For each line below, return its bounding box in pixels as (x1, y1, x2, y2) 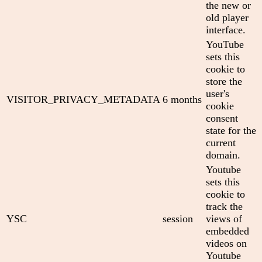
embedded (206, 225, 249, 237)
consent (206, 112, 238, 125)
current (206, 137, 236, 149)
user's (206, 88, 229, 100)
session (163, 213, 193, 225)
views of (206, 213, 242, 225)
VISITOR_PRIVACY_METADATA (6, 94, 160, 106)
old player (206, 12, 249, 24)
